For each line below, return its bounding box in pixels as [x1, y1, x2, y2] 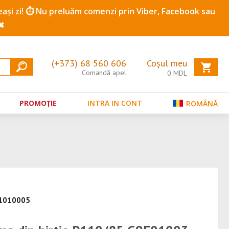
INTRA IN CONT [87, 98, 142, 108]
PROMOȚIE [19, 98, 57, 108]
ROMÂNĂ [184, 98, 218, 108]
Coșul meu [147, 57, 187, 70]
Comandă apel [82, 68, 126, 78]
